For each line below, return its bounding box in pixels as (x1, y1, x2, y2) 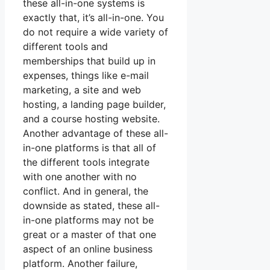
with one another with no (23, 171, 137, 183)
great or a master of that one (23, 228, 156, 241)
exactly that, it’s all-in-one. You (23, 11, 164, 24)
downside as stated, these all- (23, 199, 160, 212)
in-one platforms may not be (23, 214, 154, 227)
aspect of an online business (23, 243, 152, 256)
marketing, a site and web (23, 84, 141, 96)
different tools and (23, 40, 108, 53)
